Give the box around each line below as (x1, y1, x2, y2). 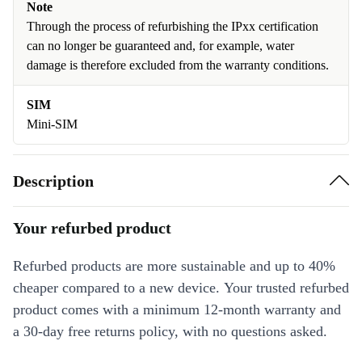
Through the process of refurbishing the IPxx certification (27, 19, 318, 33)
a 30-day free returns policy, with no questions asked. (13, 323, 327, 339)
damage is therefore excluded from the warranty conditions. (27, 58, 329, 72)
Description (13, 171, 94, 190)
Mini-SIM (27, 117, 78, 131)
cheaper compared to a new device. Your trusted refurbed (13, 280, 349, 296)
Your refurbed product (13, 219, 171, 237)
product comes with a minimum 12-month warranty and (13, 301, 341, 318)
